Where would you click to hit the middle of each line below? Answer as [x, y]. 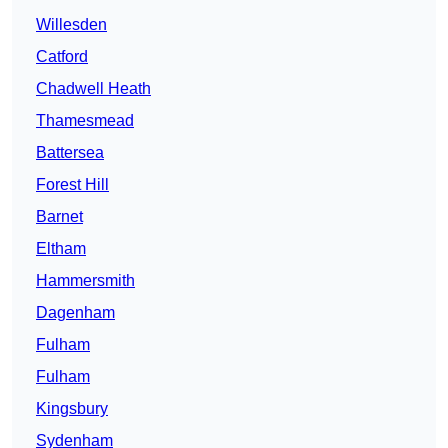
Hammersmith [85, 281]
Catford [62, 57]
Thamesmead [85, 121]
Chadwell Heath [93, 89]
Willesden [71, 25]
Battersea [70, 153]
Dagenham [75, 313]
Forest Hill [72, 185]
